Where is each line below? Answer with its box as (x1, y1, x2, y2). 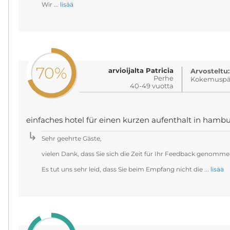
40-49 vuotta (130, 82, 174, 90)
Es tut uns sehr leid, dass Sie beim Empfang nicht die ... (41, 165, 210, 173)
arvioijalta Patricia (108, 66, 174, 74)
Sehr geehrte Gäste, (41, 135, 102, 142)
